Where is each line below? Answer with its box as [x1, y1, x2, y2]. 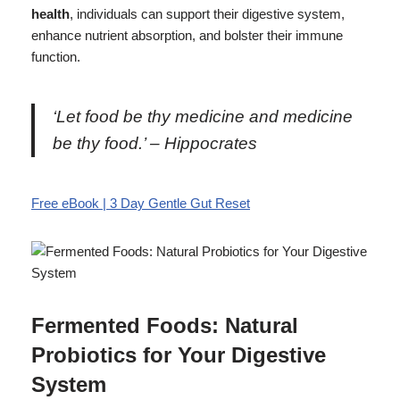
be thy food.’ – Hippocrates [53, 133, 257, 153]
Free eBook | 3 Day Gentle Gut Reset [31, 195, 250, 211]
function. [31, 48, 80, 64]
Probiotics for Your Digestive [31, 342, 326, 367]
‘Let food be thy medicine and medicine [53, 106, 353, 126]
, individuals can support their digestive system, [70, 5, 345, 21]
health [31, 5, 70, 21]
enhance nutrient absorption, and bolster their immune [31, 27, 343, 43]
